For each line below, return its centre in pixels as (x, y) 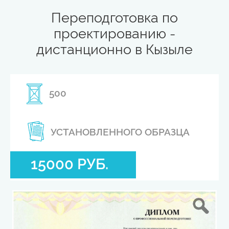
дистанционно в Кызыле (114, 49)
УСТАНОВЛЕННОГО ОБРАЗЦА (120, 132)
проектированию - (114, 33)
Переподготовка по (114, 18)
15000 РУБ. (70, 164)
